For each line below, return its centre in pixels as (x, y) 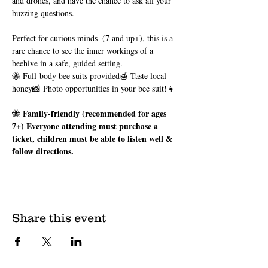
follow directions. (43, 151)
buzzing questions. (43, 13)
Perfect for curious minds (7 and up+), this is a (94, 38)
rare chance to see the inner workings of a (84, 50)
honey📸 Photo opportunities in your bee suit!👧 (95, 88)
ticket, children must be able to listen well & (94, 138)
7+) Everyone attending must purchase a (86, 126)
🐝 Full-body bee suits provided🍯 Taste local (90, 75)
